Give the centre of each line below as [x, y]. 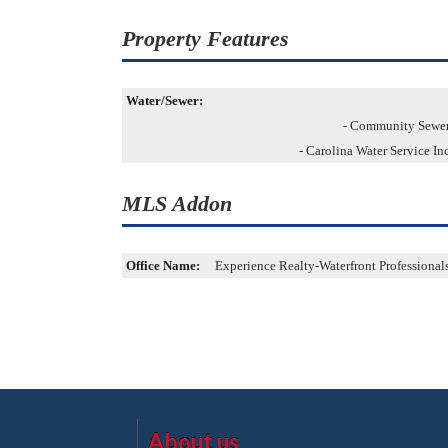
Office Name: [163, 265]
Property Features [205, 38]
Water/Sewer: [164, 100]
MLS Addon [177, 203]
